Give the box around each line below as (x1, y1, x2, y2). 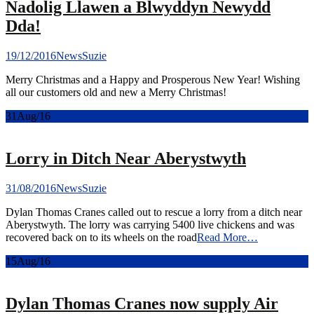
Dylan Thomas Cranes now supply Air (6, 294, 278, 313)
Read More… (197, 231, 258, 243)
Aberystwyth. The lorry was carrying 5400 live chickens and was (6, 218, 294, 231)
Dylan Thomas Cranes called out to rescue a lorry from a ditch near (6, 205, 302, 218)
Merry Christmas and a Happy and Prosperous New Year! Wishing (6, 74, 300, 86)
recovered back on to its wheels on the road (6, 231, 197, 243)
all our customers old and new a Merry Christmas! (6, 86, 232, 99)
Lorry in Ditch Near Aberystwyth (6, 149, 246, 168)
